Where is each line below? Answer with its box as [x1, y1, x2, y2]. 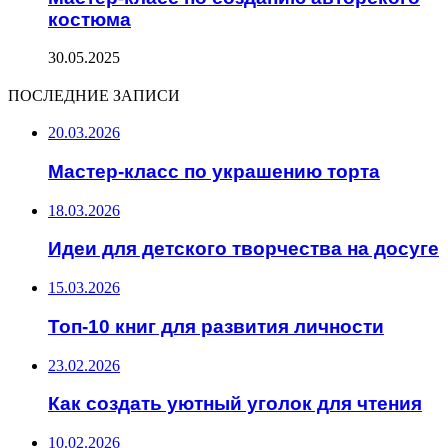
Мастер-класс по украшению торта [48, 160, 380, 182]
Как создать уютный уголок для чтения [48, 393, 422, 415]
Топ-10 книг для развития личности [48, 315, 384, 337]
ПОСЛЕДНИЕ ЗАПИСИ [8, 84, 180, 108]
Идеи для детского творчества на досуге [48, 238, 439, 260]
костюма [48, 8, 131, 30]
